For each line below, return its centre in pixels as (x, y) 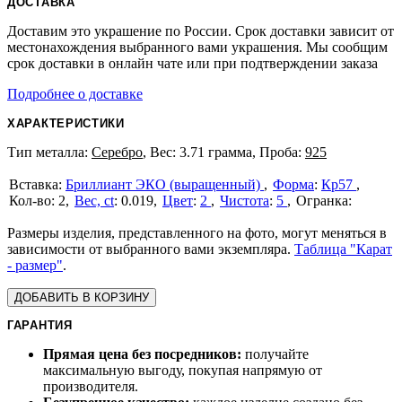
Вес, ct (94, 201)
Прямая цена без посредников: (142, 354)
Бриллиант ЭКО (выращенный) (165, 184)
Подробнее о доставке (75, 94)
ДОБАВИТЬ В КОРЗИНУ (82, 297)
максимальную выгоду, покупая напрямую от (183, 370)
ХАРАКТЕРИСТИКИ (66, 123)
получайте (275, 354)
